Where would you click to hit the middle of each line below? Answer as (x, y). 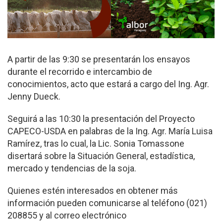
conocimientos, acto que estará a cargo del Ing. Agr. (108, 84)
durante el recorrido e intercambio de (80, 72)
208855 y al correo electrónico (67, 216)
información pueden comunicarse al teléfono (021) (107, 203)
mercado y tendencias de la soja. (72, 168)
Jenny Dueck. (34, 97)
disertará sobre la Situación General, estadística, (101, 156)
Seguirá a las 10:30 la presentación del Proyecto (101, 119)
